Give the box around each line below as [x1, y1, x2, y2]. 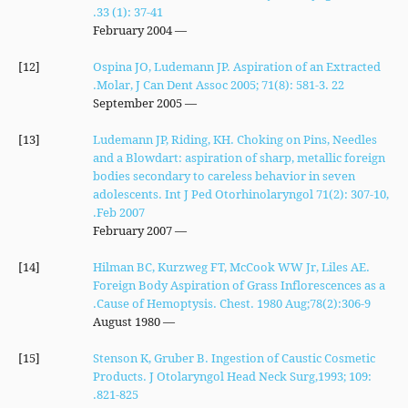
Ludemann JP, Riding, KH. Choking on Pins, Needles [92, 131, 377, 148]
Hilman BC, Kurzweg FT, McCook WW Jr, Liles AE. [92, 259, 370, 275]
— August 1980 [159, 313, 175, 330]
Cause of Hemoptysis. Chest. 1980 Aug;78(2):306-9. [96, 295, 371, 311]
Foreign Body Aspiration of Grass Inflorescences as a [92, 277, 385, 293]
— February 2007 [171, 222, 187, 239]
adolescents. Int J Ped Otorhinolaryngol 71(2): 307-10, [92, 186, 389, 202]
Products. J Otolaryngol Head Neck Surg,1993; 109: [92, 368, 372, 384]
